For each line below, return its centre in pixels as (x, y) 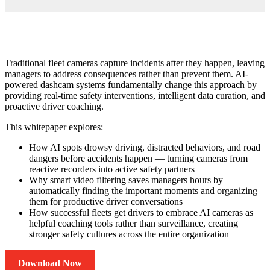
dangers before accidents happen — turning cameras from (138, 158)
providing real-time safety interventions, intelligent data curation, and (135, 96)
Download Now (50, 263)
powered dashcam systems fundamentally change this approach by (131, 85)
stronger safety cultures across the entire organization (130, 234)
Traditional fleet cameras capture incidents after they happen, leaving (135, 63)
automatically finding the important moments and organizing (143, 191)
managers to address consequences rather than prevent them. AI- (127, 74)
